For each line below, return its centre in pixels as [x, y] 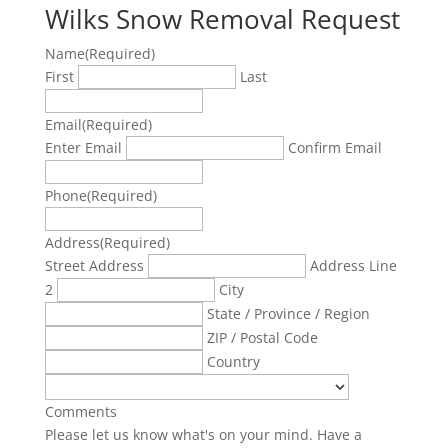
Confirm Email [334, 147]
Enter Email [83, 147]
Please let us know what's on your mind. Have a [203, 434]
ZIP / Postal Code [262, 337]
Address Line [353, 265]
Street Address [94, 265]
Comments [80, 411]
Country [233, 361]
